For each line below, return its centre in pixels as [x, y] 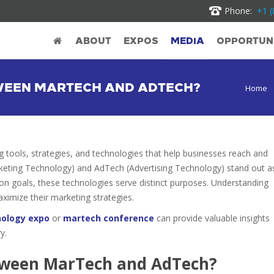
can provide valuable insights [212, 218]
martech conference [109, 218]
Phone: [241, 11]
